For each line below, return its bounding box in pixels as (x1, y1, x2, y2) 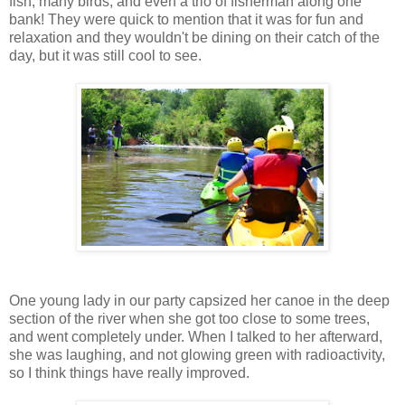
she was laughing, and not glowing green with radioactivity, (9, 347, 385, 363)
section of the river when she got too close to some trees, (9, 311, 370, 327)
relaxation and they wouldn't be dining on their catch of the (9, 30, 380, 46)
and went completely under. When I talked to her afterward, (9, 329, 382, 345)
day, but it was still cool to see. (9, 48, 202, 64)
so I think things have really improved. (9, 365, 250, 381)
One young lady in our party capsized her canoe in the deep (9, 293, 390, 309)
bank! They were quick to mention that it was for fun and (9, 12, 363, 28)
